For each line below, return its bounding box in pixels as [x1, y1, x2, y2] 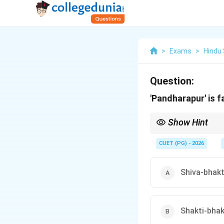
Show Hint [168, 117, 208, 127]
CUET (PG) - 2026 [159, 140, 204, 146]
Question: [150, 75, 194, 87]
